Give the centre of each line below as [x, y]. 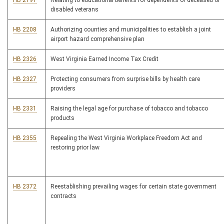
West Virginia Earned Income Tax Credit [104, 59]
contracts [63, 196]
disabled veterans [74, 10]
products [62, 118]
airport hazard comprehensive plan [97, 39]
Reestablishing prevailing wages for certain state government [133, 187]
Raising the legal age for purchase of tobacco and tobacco [129, 109]
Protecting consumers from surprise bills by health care [125, 79]
